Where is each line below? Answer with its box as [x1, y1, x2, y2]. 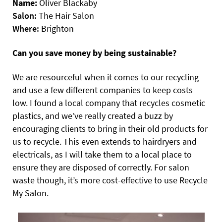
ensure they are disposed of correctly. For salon [12, 162, 189, 173]
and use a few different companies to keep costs [12, 84, 193, 96]
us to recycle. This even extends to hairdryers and [12, 136, 197, 147]
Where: [12, 23, 39, 34]
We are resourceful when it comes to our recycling [12, 71, 199, 83]
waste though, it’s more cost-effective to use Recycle [12, 174, 208, 186]
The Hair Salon [37, 10, 94, 21]
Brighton [39, 23, 74, 34]
